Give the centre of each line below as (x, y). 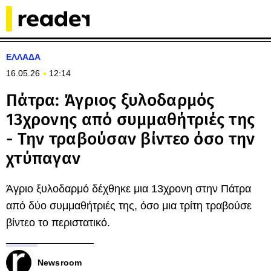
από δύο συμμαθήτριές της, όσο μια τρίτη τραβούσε (129, 206)
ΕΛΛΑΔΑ (23, 57)
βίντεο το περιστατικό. (58, 223)
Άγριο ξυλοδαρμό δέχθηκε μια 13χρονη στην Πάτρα (129, 189)
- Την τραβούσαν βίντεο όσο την (131, 139)
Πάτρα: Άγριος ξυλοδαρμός (110, 100)
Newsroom (60, 263)
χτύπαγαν (44, 158)
